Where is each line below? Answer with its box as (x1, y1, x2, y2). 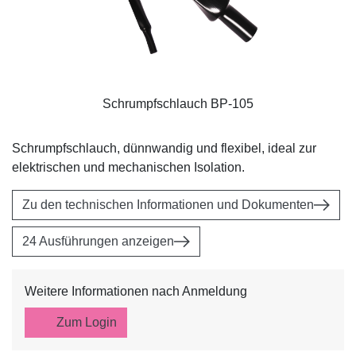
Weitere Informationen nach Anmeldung (25, 284, 247, 298)
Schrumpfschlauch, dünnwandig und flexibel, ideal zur (12, 141, 316, 155)
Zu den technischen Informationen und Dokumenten (22, 197, 314, 211)
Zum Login (56, 315, 118, 329)
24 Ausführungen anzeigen (22, 234, 174, 248)
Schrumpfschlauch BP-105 (102, 96, 253, 110)
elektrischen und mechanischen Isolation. (12, 160, 245, 174)
